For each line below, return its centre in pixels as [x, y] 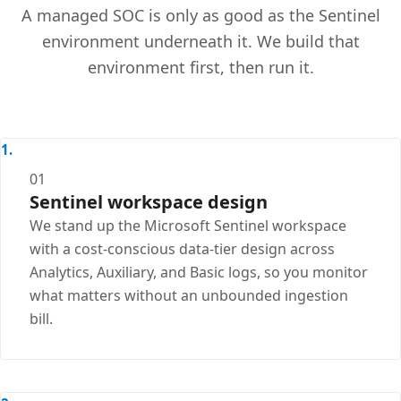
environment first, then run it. [200, 68]
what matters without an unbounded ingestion [189, 296]
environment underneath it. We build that [200, 42]
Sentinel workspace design [149, 202]
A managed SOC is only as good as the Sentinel [200, 16]
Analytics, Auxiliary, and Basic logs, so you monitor [199, 273]
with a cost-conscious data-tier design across [182, 249]
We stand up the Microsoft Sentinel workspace [188, 226]
